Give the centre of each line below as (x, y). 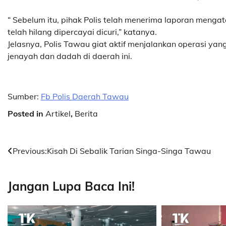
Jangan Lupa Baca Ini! (71, 186)
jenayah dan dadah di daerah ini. (70, 56)
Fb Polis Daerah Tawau (85, 96)
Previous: (30, 151)
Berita (86, 113)
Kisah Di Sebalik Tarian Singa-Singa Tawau (129, 151)
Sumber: (24, 96)
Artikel (58, 113)
